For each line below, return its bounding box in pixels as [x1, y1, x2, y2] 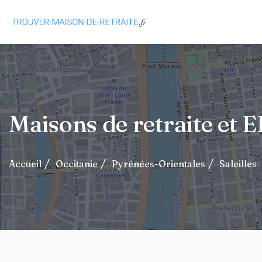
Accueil [9, 158, 42, 170]
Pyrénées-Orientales [112, 158, 205, 170]
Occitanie [56, 158, 98, 170]
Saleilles [219, 158, 257, 170]
